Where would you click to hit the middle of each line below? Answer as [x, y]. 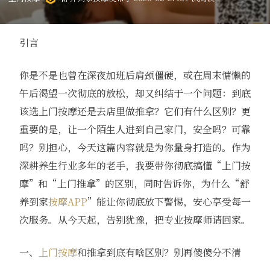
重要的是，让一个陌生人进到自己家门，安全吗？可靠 [135, 129]
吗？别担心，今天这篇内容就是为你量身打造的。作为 [135, 147]
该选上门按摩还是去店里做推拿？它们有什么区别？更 [135, 111]
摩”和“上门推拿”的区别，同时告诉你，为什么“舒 [134, 183]
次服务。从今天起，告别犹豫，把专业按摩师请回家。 [135, 219]
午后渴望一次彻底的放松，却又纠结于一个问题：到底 [135, 93]
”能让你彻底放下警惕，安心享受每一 [169, 201]
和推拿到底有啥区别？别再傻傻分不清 [159, 252]
